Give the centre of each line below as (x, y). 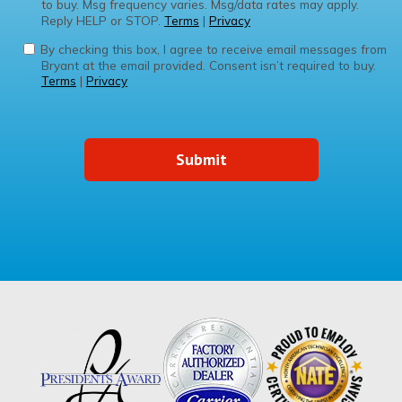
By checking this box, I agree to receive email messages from (213, 48)
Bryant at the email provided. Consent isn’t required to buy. (208, 65)
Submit (201, 160)
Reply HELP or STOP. (102, 20)
